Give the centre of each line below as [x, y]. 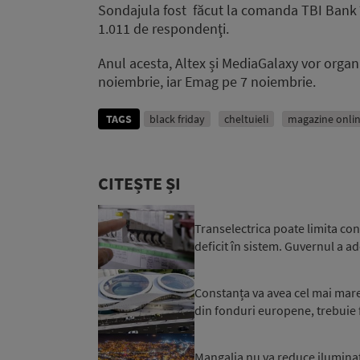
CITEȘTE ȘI [139, 183]
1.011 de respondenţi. [164, 28]
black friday [177, 119]
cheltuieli [246, 119]
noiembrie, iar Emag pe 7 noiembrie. [207, 81]
